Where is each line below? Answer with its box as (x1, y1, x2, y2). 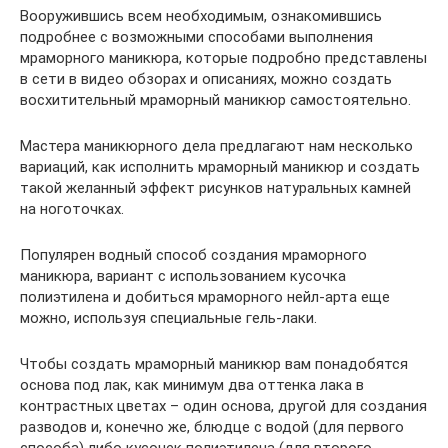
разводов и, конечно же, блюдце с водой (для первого (20, 418, 404, 436)
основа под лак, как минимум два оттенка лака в (20, 376, 364, 394)
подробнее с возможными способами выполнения (20, 28, 373, 46)
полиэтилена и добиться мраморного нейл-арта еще (20, 288, 390, 306)
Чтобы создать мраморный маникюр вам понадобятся (20, 355, 408, 373)
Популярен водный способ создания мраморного (20, 246, 367, 264)
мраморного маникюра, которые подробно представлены (20, 49, 427, 67)
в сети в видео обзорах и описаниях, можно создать (20, 70, 392, 88)
